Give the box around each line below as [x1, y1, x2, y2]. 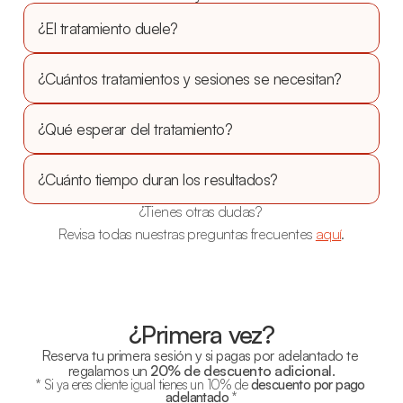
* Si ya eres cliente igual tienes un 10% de [34, 376, 251, 393]
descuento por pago [250, 376, 365, 393]
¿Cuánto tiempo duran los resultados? [38, 169, 278, 189]
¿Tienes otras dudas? [139, 202, 264, 220]
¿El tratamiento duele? [38, 18, 178, 38]
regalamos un [67, 362, 151, 380]
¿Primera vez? [128, 318, 275, 350]
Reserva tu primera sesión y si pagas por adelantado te [41, 346, 359, 364]
